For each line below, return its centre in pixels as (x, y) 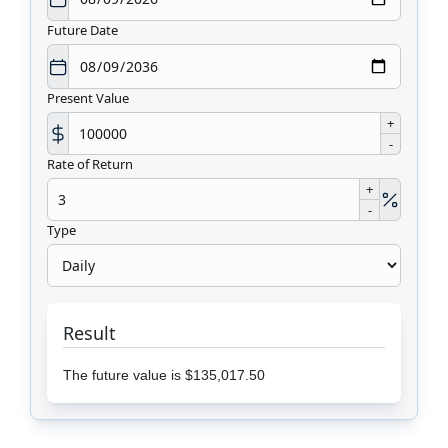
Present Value (88, 98)
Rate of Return (90, 164)
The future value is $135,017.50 (164, 375)
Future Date (82, 30)
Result (89, 333)
